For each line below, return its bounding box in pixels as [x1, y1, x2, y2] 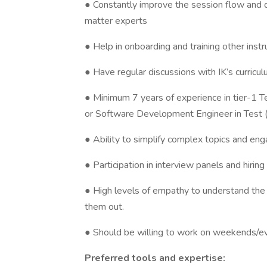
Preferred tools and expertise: [85, 252, 225, 265]
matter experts [85, 14, 147, 27]
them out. [85, 200, 124, 213]
